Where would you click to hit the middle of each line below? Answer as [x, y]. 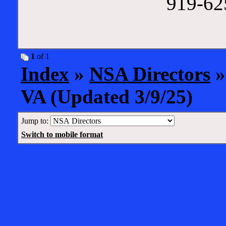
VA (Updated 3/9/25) [107, 97]
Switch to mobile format [62, 134]
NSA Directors [150, 74]
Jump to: [36, 121]
